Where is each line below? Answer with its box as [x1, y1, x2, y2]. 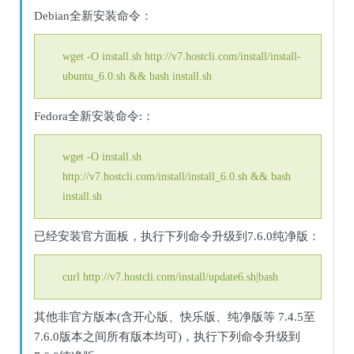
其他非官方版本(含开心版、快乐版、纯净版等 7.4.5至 [34, 311, 315, 323]
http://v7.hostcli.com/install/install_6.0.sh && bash [62, 171, 291, 183]
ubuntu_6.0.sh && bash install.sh [62, 70, 212, 82]
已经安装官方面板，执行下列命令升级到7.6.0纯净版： [34, 230, 320, 243]
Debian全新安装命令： [34, 9, 153, 22]
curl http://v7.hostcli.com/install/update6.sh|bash [62, 271, 278, 283]
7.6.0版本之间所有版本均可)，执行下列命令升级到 [34, 330, 300, 343]
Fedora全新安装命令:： [34, 110, 154, 122]
